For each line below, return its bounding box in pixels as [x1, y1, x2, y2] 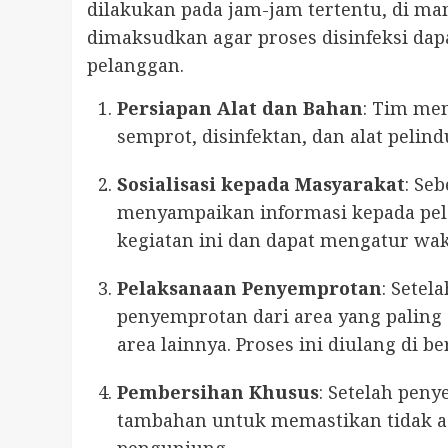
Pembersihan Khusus [117, 380, 319, 405]
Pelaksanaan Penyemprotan [117, 276, 382, 301]
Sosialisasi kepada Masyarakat [117, 172, 405, 197]
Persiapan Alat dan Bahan [117, 96, 363, 121]
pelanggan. [87, 53, 184, 78]
